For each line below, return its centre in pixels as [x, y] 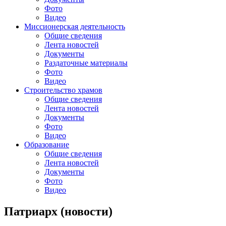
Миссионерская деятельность [75, 26]
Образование [47, 145]
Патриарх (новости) [58, 211]
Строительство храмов [63, 90]
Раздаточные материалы [86, 63]
